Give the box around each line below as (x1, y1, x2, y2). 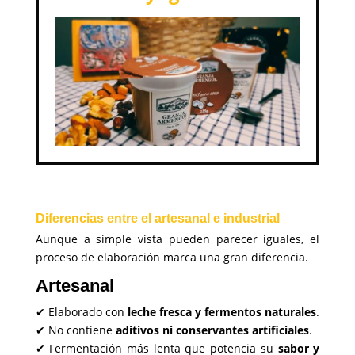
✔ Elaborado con (35, 304, 128, 320)
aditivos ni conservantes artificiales (115, 323, 309, 338)
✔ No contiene (35, 323, 116, 338)
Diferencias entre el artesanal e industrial (35, 212, 280, 226)
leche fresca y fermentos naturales (127, 304, 316, 320)
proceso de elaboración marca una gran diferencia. (35, 250, 308, 265)
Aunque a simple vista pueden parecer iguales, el (35, 231, 320, 247)
